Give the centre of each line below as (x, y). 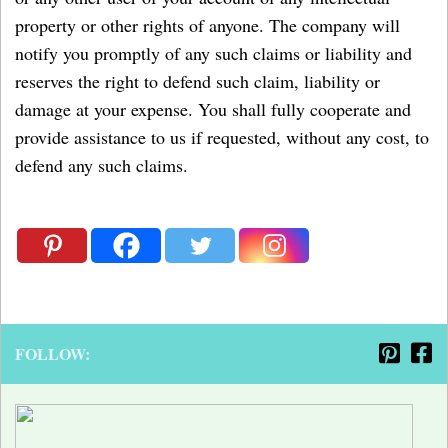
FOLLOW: (52, 353)
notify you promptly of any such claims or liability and (213, 53)
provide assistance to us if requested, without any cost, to (222, 137)
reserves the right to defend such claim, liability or (197, 81)
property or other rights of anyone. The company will (207, 25)
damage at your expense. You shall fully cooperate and (213, 109)
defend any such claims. (101, 165)
